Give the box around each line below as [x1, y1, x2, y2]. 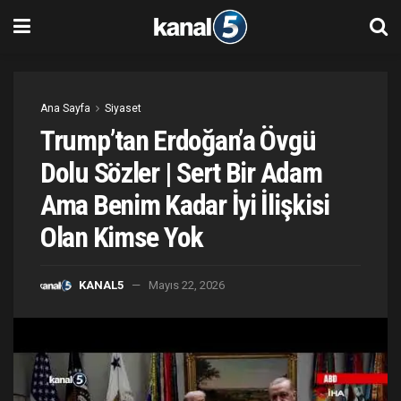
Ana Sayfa [40, 102, 90, 115]
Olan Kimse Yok [40, 220, 204, 254]
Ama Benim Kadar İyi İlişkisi [40, 188, 330, 222]
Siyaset [105, 102, 141, 115]
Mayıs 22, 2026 [149, 277, 225, 292]
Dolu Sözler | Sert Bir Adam [40, 156, 322, 190]
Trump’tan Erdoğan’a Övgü [40, 124, 316, 158]
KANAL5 [79, 277, 124, 292]
